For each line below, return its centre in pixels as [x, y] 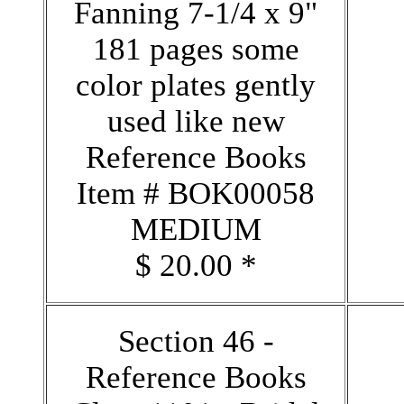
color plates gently [196, 85]
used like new [196, 121]
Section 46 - [196, 341]
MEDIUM [196, 229]
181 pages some [196, 49]
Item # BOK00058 [196, 193]
